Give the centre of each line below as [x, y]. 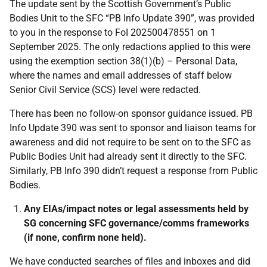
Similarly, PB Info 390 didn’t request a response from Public [133, 171]
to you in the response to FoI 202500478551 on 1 [113, 32]
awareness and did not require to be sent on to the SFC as [130, 142]
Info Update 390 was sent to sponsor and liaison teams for [133, 128]
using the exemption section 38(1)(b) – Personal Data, [123, 61]
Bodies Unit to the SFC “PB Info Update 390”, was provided [132, 18]
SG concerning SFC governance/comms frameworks [136, 223]
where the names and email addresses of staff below [121, 75]
